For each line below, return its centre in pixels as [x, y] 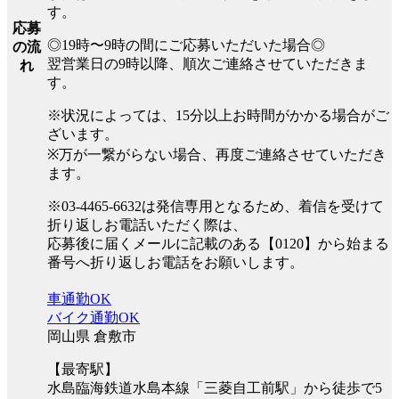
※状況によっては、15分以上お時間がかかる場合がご [218, 115]
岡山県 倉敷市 [92, 336]
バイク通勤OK [94, 317]
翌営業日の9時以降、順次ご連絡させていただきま [208, 63]
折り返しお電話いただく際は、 [147, 224]
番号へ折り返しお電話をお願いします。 [175, 262]
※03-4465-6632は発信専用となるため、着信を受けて [216, 206]
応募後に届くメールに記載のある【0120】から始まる [218, 243]
